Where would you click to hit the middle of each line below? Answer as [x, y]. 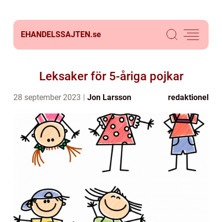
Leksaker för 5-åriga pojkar [111, 76]
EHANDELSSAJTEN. [57, 34]
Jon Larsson [109, 97]
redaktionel [188, 97]
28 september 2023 [48, 97]
